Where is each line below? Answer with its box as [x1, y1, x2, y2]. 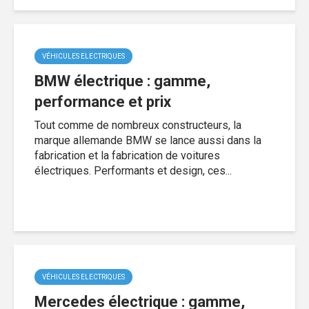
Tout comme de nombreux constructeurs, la [34, 118, 241, 132]
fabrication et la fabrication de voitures [34, 148, 220, 162]
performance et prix [34, 92, 171, 110]
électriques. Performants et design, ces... [34, 163, 232, 177]
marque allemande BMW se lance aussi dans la [34, 133, 261, 147]
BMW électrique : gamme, [34, 72, 210, 90]
